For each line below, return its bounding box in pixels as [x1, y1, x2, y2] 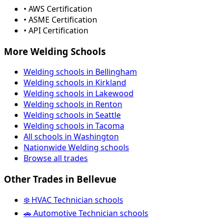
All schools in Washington [24, 131, 119, 142]
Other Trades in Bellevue [4, 173, 116, 185]
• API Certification [24, 25, 88, 36]
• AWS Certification [24, 3, 92, 14]
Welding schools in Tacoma [24, 120, 124, 132]
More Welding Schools [4, 45, 106, 57]
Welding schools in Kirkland [24, 77, 126, 88]
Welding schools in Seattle [24, 110, 121, 121]
